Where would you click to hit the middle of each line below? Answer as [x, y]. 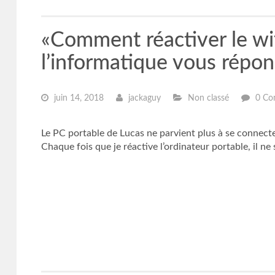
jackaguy [143, 98]
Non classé [207, 98]
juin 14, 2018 [77, 98]
